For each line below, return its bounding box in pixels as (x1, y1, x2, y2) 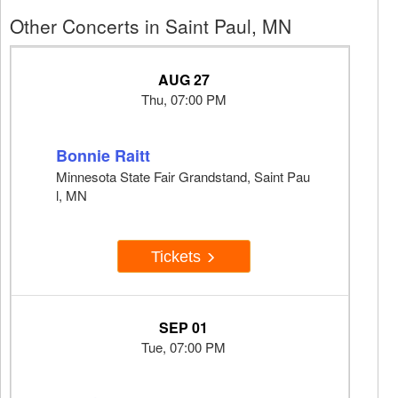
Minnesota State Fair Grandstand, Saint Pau (56, 167, 310, 187)
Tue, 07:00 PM (141, 338, 226, 357)
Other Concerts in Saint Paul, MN (10, 12, 291, 40)
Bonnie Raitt (56, 144, 150, 168)
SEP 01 (159, 317, 208, 338)
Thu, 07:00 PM (140, 90, 227, 109)
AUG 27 (157, 69, 210, 91)
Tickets (151, 247, 205, 266)
